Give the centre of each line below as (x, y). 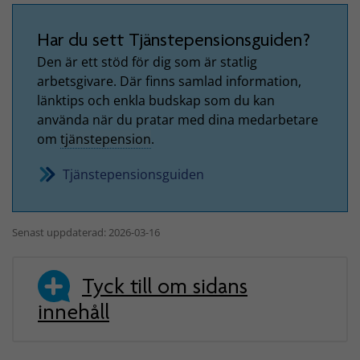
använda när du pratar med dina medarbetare (178, 119)
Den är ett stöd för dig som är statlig (147, 61)
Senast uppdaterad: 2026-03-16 (86, 232)
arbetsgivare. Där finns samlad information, (169, 81)
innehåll (74, 312)
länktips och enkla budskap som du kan (156, 100)
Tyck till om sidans (165, 286)
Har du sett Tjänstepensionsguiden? (174, 40)
